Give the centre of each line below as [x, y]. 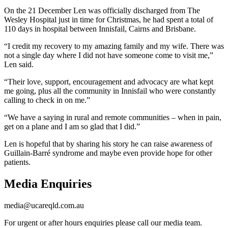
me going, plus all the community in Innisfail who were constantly [110, 91]
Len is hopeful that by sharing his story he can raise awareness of [108, 144]
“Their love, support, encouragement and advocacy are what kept [109, 81]
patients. [17, 162]
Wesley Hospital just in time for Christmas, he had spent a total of [109, 19]
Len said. [19, 64]
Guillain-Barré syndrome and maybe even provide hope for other [108, 153]
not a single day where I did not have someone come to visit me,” [109, 55]
